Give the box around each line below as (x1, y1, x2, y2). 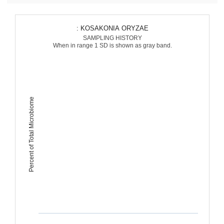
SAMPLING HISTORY (82, 34, 142, 41)
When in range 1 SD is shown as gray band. (52, 42, 172, 49)
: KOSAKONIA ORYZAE (80, 24, 148, 32)
